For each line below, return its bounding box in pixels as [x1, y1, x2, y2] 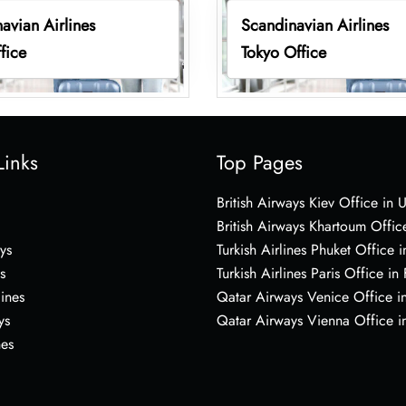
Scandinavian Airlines [240, 13, 389, 37]
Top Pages [217, 147, 303, 177]
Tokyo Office [240, 40, 326, 64]
